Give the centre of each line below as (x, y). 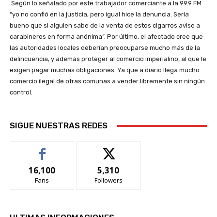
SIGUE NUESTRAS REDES (59, 126)
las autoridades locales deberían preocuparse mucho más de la (105, 48)
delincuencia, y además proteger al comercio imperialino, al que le (108, 59)
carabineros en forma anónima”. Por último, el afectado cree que (106, 37)
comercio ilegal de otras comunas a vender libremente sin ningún (107, 81)
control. (21, 93)
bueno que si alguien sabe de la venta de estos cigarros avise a (105, 26)
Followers (108, 180)
